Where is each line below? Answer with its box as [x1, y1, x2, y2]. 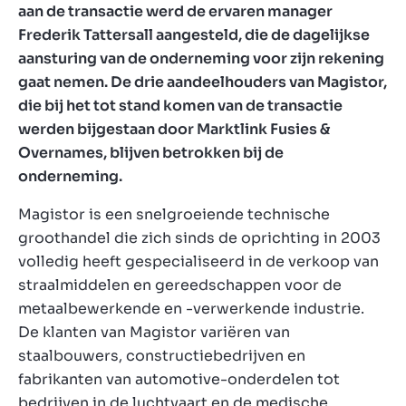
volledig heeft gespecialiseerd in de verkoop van [18, 251, 379, 271]
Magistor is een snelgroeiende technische [18, 204, 330, 224]
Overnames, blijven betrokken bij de [18, 142, 284, 162]
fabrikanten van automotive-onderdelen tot [18, 369, 340, 389]
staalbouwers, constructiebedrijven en [18, 345, 305, 365]
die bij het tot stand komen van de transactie [18, 95, 343, 115]
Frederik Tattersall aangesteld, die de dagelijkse [18, 24, 370, 44]
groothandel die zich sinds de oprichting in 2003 [18, 227, 381, 247]
